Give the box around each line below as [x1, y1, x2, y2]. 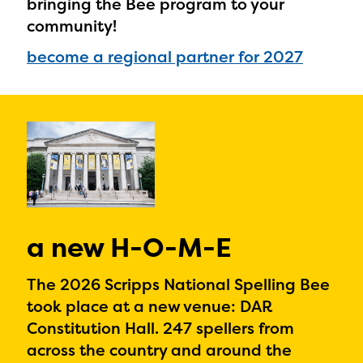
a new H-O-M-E [27, 228, 232, 266]
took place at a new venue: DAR [27, 296, 272, 317]
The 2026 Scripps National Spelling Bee [27, 274, 330, 295]
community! [27, 15, 117, 37]
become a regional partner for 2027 [27, 46, 303, 68]
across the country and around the [27, 340, 292, 361]
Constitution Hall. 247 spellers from [27, 318, 294, 339]
